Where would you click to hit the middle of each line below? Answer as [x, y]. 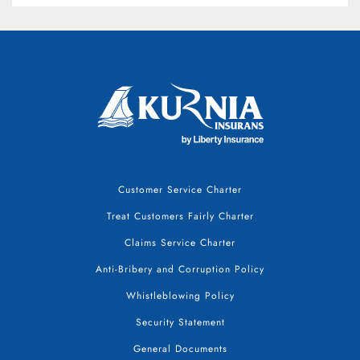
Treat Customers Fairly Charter [180, 216]
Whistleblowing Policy [180, 295]
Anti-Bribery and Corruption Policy [180, 269]
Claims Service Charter [180, 242]
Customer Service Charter [180, 189]
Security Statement [180, 322]
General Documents [180, 348]
